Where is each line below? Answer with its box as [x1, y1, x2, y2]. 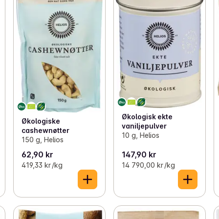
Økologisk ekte [121, 112, 173, 121]
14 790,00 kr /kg [121, 160, 175, 169]
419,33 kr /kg [21, 160, 63, 169]
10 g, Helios [121, 131, 159, 140]
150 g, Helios [21, 135, 64, 144]
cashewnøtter [21, 126, 69, 135]
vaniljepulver [121, 122, 167, 131]
